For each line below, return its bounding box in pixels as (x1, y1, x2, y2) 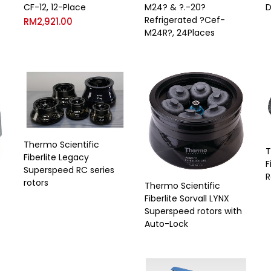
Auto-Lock (145, 217, 188, 230)
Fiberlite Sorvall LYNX (145, 192, 229, 204)
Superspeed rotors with (145, 204, 242, 217)
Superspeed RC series (24, 164, 114, 177)
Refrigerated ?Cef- (145, 13, 225, 26)
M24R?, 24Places (145, 26, 215, 39)
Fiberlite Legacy (24, 151, 89, 164)
